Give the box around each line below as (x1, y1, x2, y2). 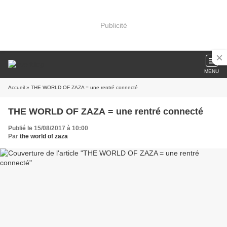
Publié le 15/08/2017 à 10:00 (8, 125, 88, 132)
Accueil (8, 85, 25, 90)
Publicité (100, 21, 127, 29)
